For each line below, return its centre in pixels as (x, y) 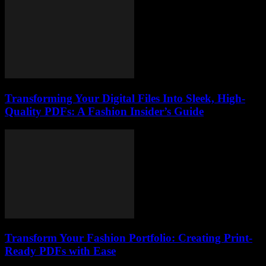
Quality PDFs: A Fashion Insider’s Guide (104, 111)
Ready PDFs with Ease (60, 251)
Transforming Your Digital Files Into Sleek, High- (125, 98)
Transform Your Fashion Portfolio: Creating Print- (129, 238)
